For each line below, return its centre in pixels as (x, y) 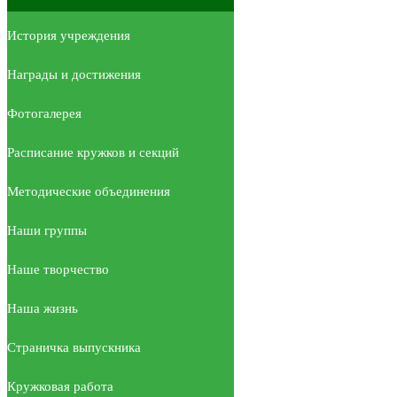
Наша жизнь (43, 308)
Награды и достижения (74, 74)
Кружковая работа (60, 386)
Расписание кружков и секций (93, 152)
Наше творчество (58, 269)
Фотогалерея (44, 113)
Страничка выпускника (74, 347)
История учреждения (69, 35)
